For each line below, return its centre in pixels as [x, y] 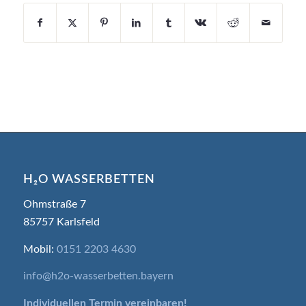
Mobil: [40, 249]
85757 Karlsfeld [61, 222]
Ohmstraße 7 [54, 205]
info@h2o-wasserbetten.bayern [98, 276]
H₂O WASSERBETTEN [89, 180]
